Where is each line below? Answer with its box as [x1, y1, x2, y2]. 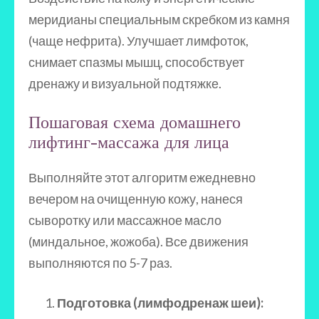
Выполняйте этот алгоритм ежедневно [28, 169, 256, 185]
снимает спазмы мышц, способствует [28, 54, 244, 70]
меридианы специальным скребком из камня [28, 11, 290, 27]
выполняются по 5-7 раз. [28, 255, 172, 271]
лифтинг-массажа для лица [28, 132, 229, 153]
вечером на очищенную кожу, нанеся [28, 191, 243, 206]
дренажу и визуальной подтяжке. [28, 75, 221, 91]
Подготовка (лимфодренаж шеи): [57, 295, 263, 310]
